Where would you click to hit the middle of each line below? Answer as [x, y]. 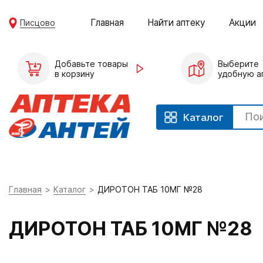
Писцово [38, 22]
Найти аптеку [177, 22]
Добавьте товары [91, 63]
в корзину [75, 73]
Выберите [238, 63]
